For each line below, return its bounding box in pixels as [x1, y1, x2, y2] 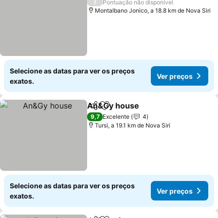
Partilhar [87, 106, 116, 114]
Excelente [103, 113, 130, 120]
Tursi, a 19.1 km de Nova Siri [95, 122, 171, 129]
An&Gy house [87, 101, 140, 110]
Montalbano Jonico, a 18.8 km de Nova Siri [95, 7, 211, 14]
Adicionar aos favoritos [104, 106, 190, 116]
